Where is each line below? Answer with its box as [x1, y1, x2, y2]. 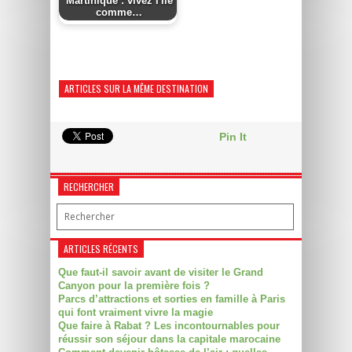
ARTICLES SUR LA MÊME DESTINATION [64, 81, 208, 95]
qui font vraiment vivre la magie [58, 306, 213, 318]
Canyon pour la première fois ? [58, 279, 210, 291]
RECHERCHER [64, 179, 114, 193]
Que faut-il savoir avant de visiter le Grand [58, 266, 263, 278]
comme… [96, 7, 143, 19]
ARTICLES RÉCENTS [64, 241, 138, 255]
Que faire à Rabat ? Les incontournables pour [58, 319, 280, 332]
